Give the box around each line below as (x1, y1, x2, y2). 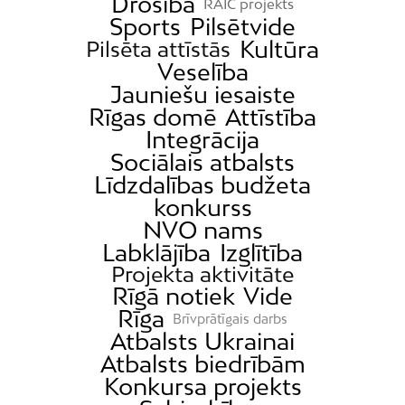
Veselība (156, 58, 249, 87)
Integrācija (146, 126, 259, 155)
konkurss (153, 193, 252, 222)
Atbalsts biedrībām (99, 350, 306, 379)
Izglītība (219, 239, 303, 268)
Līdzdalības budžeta (94, 171, 311, 200)
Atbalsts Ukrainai (110, 327, 295, 356)
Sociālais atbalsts (110, 148, 295, 177)
